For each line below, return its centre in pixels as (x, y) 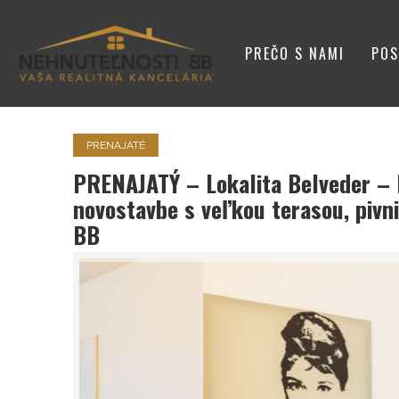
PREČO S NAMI (295, 53)
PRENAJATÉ (116, 145)
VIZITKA (273, 125)
